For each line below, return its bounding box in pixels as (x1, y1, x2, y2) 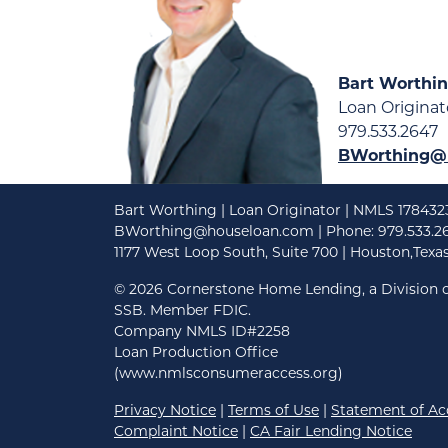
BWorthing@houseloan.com (114, 222, 314, 240)
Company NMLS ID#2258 (114, 322, 290, 340)
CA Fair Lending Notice (250, 422, 412, 440)
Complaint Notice (114, 422, 238, 440)
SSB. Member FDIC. (114, 301, 251, 319)
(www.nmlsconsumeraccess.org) (114, 364, 343, 382)
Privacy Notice (114, 401, 216, 419)
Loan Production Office (114, 343, 278, 361)
